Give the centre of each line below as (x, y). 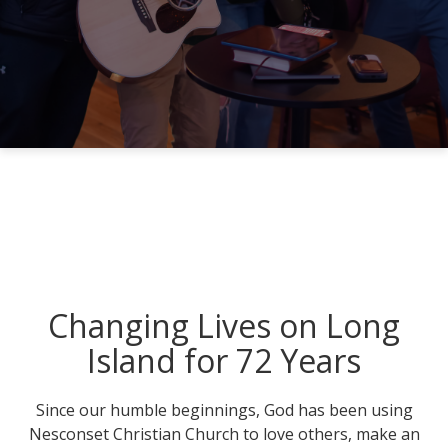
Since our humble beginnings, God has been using (224, 410)
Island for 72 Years (224, 360)
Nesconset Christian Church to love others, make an (224, 434)
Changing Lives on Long (224, 325)
